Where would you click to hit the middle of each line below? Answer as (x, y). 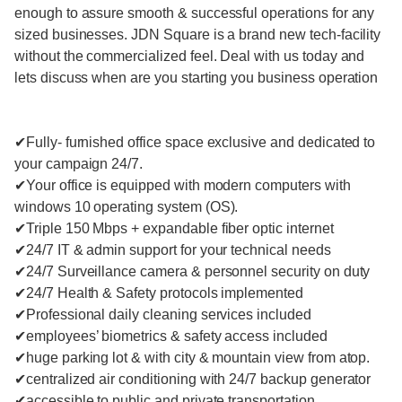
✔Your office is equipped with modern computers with (183, 186)
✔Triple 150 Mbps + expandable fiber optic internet (176, 229)
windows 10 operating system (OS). (127, 207)
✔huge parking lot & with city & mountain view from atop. (192, 358)
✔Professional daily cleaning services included (163, 315)
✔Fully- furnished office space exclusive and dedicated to (195, 143)
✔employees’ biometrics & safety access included (171, 336)
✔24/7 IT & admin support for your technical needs (173, 250)
